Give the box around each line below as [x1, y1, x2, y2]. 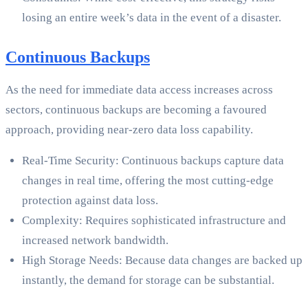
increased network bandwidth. [22, 234, 168, 247]
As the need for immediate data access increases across [5, 83, 273, 97]
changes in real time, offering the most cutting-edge [22, 174, 274, 188]
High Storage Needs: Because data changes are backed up [22, 254, 302, 267]
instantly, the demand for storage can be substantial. [22, 274, 274, 287]
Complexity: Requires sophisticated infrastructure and [22, 214, 286, 228]
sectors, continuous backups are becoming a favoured [5, 103, 267, 117]
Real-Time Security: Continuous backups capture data [22, 154, 284, 168]
